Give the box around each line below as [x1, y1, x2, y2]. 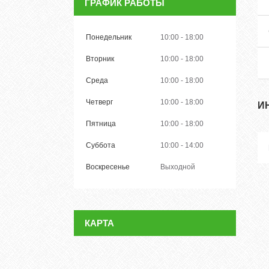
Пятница [86, 119, 116, 128]
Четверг [86, 97, 113, 106]
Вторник [86, 54, 114, 63]
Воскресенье [86, 162, 130, 171]
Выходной [160, 162, 195, 171]
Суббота [86, 141, 115, 150]
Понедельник [86, 32, 131, 41]
